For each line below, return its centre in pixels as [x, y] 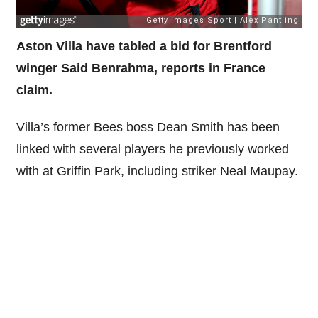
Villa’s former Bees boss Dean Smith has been [148, 127]
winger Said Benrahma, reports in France [141, 68]
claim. [34, 90]
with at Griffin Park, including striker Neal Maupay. [157, 171]
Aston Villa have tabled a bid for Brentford [144, 46]
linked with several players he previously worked [152, 149]
